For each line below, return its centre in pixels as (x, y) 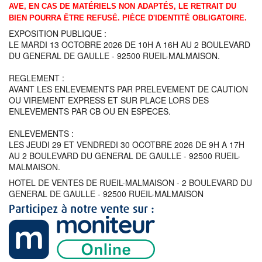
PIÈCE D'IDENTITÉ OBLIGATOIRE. (185, 18)
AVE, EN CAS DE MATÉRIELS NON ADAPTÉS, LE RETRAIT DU (123, 6)
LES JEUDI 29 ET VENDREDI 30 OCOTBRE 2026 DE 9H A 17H (127, 144)
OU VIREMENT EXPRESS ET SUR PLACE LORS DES (109, 100)
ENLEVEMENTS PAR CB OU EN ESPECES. (90, 111)
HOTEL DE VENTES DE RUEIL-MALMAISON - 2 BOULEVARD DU (130, 182)
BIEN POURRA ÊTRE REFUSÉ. (65, 18)
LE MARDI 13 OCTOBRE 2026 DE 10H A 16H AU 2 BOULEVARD (130, 44)
